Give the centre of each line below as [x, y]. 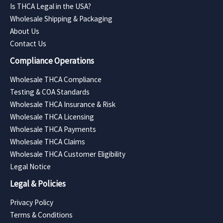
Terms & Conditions [41, 215]
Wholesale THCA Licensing [52, 116]
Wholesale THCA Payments [53, 129]
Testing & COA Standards [50, 92]
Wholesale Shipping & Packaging [61, 18]
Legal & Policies [38, 183]
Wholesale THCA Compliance [56, 79]
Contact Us [28, 43]
